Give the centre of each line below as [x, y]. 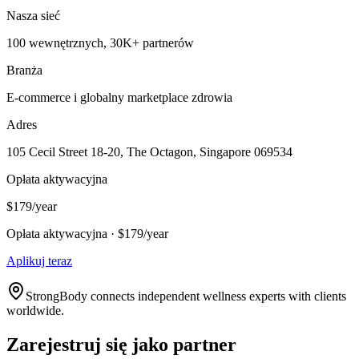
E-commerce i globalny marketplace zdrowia [119, 98]
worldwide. [35, 311]
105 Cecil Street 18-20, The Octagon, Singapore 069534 [149, 152]
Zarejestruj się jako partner [121, 345]
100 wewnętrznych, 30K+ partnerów [100, 43]
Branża [24, 71]
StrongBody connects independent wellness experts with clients [186, 296]
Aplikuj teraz [39, 261]
